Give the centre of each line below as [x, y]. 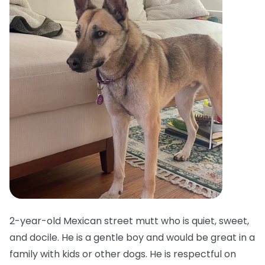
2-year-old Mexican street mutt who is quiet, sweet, [129, 221]
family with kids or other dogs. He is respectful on [123, 254]
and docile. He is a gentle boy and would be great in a [132, 237]
